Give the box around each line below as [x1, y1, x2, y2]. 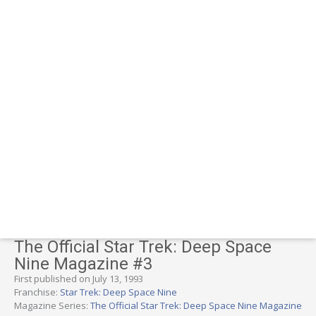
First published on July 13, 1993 [14, 272, 143, 285]
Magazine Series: [14, 298, 90, 312]
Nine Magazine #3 [14, 253, 152, 274]
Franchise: [14, 285, 60, 298]
